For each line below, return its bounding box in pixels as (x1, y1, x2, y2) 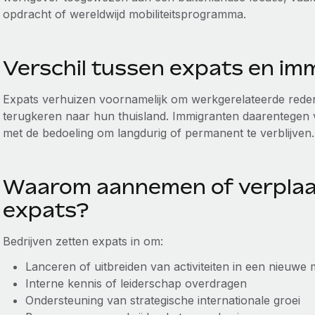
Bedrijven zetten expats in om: (2, 234, 163, 248)
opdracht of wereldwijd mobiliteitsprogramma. (2, 7, 246, 21)
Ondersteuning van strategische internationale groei (25, 293, 300, 307)
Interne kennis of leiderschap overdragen (25, 276, 247, 290)
